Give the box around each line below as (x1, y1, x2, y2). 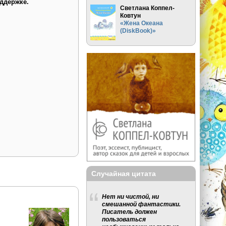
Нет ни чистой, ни (102, 193, 159, 200)
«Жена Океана (120, 19, 163, 26)
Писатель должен (102, 208, 157, 215)
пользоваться (102, 216, 146, 223)
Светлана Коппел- (120, 4, 175, 11)
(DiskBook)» (120, 27, 156, 34)
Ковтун (120, 12, 141, 19)
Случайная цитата (91, 169, 156, 178)
